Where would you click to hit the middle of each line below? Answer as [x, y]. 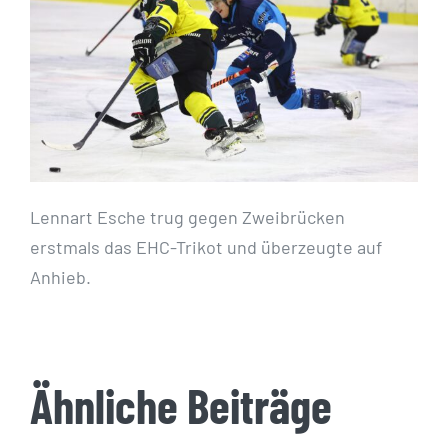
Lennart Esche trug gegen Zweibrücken [187, 216]
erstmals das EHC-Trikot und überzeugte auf [206, 246]
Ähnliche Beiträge [181, 404]
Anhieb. [60, 276]
